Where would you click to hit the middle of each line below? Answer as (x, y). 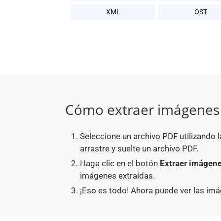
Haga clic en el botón (120, 164)
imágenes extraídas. (117, 176)
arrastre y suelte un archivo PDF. (139, 149)
